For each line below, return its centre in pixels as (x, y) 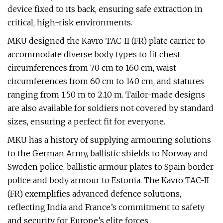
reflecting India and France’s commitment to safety (106, 207)
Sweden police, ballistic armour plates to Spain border (111, 167)
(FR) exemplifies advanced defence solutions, (94, 194)
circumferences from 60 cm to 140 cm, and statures (106, 81)
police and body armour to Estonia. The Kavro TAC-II (108, 180)
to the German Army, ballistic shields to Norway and (108, 153)
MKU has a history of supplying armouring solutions (109, 140)
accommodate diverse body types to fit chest (94, 54)
